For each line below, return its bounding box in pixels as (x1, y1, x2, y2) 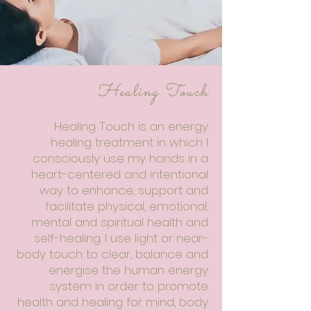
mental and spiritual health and (31, 214, 208, 230)
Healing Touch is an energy (54, 118, 208, 135)
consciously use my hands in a (33, 150, 208, 167)
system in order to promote (49, 278, 208, 294)
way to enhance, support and (40, 182, 208, 199)
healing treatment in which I (51, 134, 208, 151)
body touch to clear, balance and (17, 246, 208, 262)
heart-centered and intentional (31, 166, 208, 183)
